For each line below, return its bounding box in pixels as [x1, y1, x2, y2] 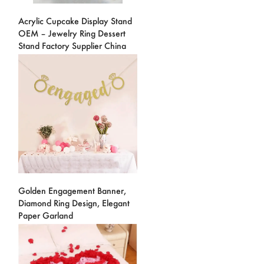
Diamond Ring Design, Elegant [18, 197, 130, 209]
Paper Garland [18, 209, 73, 221]
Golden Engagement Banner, [18, 184, 126, 196]
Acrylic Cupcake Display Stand [18, 15, 132, 27]
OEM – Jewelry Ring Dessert [18, 28, 126, 39]
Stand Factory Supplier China [18, 40, 126, 52]
